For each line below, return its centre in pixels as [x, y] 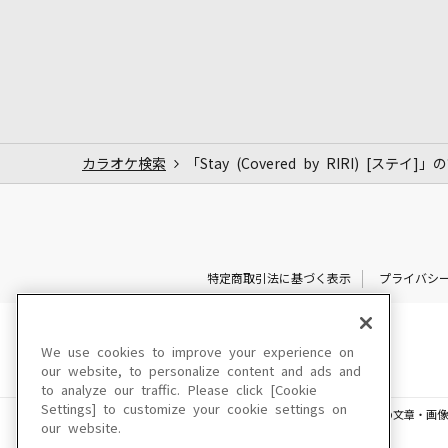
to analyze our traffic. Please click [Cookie [179, 390]
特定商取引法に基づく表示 [278, 278]
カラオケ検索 [124, 163]
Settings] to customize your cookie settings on [194, 409]
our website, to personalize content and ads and [201, 371]
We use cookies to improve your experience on [197, 352]
